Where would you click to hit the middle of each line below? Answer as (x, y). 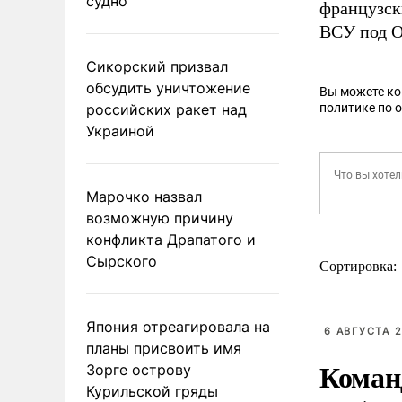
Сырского (122, 261)
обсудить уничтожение (168, 87)
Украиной (120, 131)
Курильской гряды (152, 391)
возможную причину (160, 218)
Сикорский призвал (157, 66)
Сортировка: (360, 266)
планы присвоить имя (164, 348)
